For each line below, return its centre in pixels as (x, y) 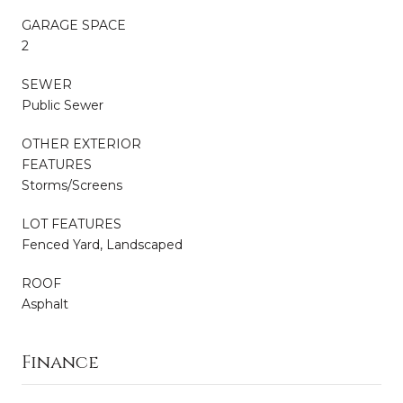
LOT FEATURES (72, 224)
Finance (60, 363)
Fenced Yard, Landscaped (102, 245)
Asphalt (45, 304)
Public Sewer (63, 106)
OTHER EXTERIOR (81, 144)
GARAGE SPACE (74, 26)
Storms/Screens (72, 186)
